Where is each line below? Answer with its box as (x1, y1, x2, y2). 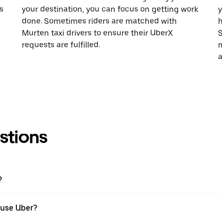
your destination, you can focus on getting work (22, 4, 198, 14)
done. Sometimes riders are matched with (22, 16, 177, 26)
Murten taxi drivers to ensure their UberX (22, 28, 173, 38)
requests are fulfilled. (22, 40, 100, 50)
